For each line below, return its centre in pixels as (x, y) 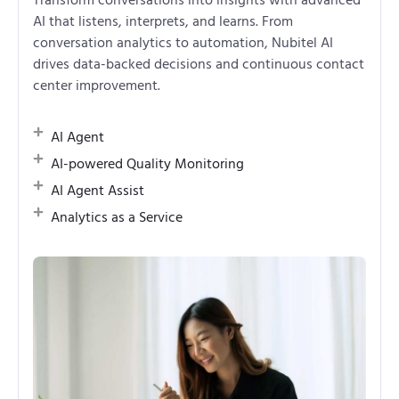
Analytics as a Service (117, 217)
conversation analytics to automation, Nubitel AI (183, 42)
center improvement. (97, 85)
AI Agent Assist (98, 190)
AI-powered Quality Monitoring (147, 163)
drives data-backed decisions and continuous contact (199, 64)
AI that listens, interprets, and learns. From (163, 21)
